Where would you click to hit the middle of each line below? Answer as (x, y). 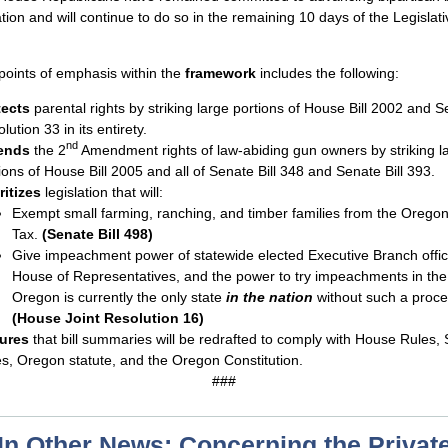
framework (220, 72)
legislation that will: (102, 191)
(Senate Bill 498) (97, 233)
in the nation (269, 296)
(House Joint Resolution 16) (108, 317)
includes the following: (327, 72)
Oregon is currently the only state (119, 296)
